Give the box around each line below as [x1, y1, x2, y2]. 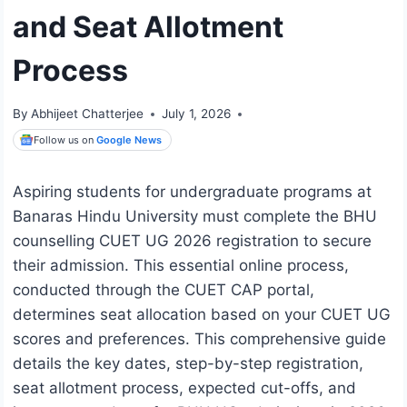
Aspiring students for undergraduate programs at [13, 183, 372, 202]
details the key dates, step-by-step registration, [13, 354, 363, 373]
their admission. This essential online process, [13, 256, 349, 275]
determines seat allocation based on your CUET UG [13, 305, 391, 324]
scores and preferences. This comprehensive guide [13, 330, 386, 349]
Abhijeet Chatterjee [31, 106, 144, 122]
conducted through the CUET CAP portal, [13, 281, 314, 300]
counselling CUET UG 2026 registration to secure [13, 232, 372, 251]
